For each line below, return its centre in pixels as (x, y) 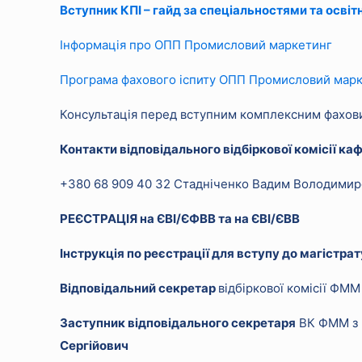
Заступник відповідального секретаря (178, 323)
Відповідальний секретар (139, 288)
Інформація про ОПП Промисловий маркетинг (196, 45)
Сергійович (95, 345)
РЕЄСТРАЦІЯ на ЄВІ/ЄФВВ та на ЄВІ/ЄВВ (180, 219)
